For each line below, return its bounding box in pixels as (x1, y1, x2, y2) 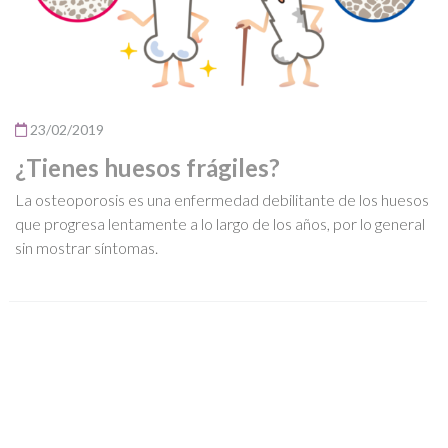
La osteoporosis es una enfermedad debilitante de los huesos (15, 189, 429, 209)
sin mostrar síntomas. (15, 237, 158, 257)
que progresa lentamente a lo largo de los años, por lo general (15, 213, 425, 233)
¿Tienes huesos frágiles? (15, 152, 280, 182)
